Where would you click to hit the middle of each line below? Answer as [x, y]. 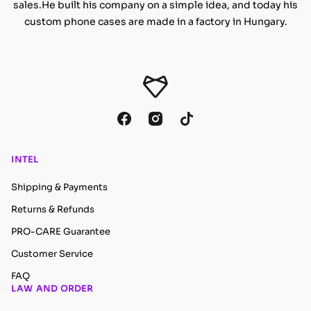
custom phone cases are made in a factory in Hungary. [155, 22]
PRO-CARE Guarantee [61, 232]
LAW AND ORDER [52, 289]
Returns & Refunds [53, 210]
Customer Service [52, 254]
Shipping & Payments [59, 187]
